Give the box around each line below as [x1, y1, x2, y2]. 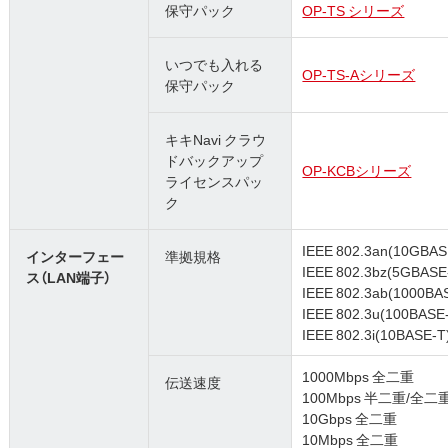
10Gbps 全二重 [302, 408, 398, 429]
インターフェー [26, 246, 125, 267]
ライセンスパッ [165, 171, 264, 192]
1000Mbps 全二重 [302, 366, 415, 387]
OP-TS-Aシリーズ [302, 64, 416, 85]
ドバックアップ [165, 150, 264, 171]
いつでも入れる [165, 54, 264, 75]
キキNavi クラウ [165, 129, 267, 150]
